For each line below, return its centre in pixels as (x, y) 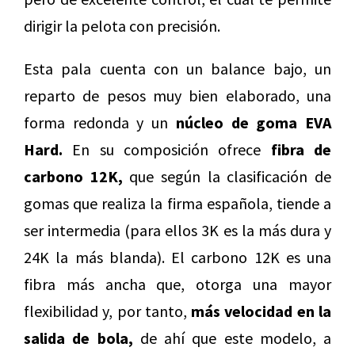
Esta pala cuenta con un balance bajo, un (177, 69)
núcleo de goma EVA (254, 123)
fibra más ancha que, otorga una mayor (177, 284)
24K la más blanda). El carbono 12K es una (177, 258)
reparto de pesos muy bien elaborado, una (177, 96)
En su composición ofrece (167, 150)
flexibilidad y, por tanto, (108, 311)
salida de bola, (78, 338)
